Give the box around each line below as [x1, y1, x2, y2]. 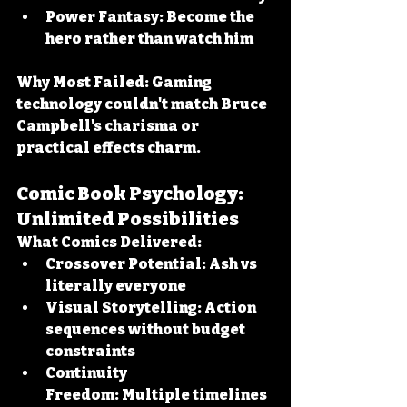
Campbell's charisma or [16, 117, 202, 134]
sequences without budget [45, 321, 248, 338]
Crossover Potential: [45, 255, 206, 273]
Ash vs [206, 255, 260, 273]
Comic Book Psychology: [16, 183, 246, 204]
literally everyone [45, 277, 186, 294]
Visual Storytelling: [45, 299, 202, 316]
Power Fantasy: [45, 8, 164, 25]
